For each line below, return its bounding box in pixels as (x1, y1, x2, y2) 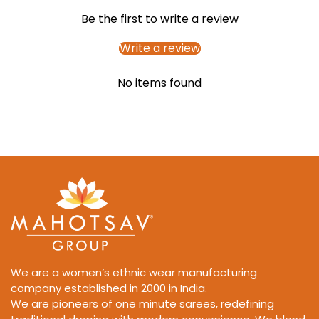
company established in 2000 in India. (11, 281, 207, 296)
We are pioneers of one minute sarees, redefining (11, 296, 274, 312)
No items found (117, 74, 202, 91)
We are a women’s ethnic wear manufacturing (11, 265, 257, 281)
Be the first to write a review (80, 10, 239, 27)
